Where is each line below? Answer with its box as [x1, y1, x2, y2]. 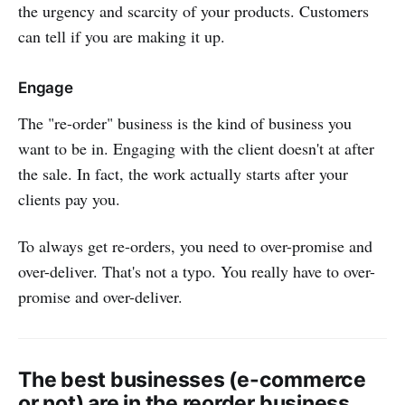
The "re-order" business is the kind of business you [18, 112, 352, 135]
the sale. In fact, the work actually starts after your [18, 163, 348, 185]
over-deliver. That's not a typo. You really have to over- [18, 260, 375, 283]
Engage [18, 79, 73, 98]
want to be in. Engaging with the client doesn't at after [18, 137, 374, 160]
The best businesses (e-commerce [18, 367, 366, 393]
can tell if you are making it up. [18, 25, 225, 48]
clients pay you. [18, 188, 120, 211]
